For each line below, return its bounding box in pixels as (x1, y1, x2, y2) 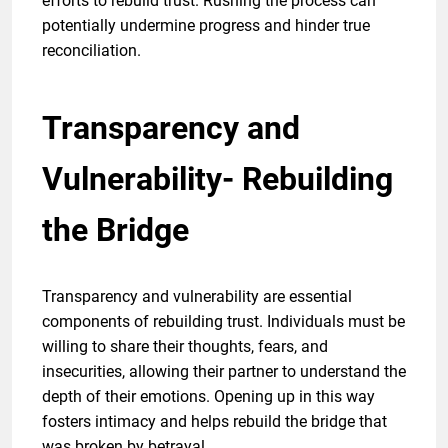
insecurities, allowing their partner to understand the (42, 361, 406, 381)
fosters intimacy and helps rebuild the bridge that (42, 411, 387, 431)
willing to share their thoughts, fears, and (42, 336, 328, 356)
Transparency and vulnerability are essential (42, 286, 352, 306)
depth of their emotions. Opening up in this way (42, 386, 375, 406)
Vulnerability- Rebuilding (42, 159, 393, 198)
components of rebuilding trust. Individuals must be (42, 311, 405, 331)
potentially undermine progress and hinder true (42, 15, 370, 35)
